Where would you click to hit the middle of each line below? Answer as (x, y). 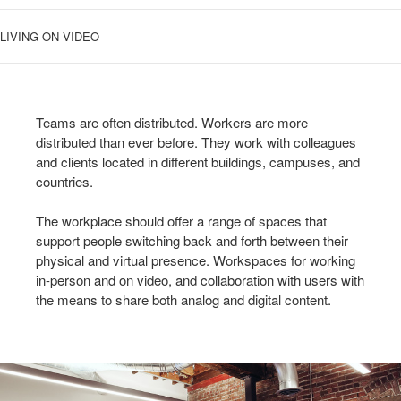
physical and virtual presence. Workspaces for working (196, 260)
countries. (64, 181)
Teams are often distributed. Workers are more (172, 122)
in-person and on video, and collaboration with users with (200, 279)
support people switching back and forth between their (192, 240)
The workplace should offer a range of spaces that (181, 220)
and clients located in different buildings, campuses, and (198, 161)
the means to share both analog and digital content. (183, 299)
